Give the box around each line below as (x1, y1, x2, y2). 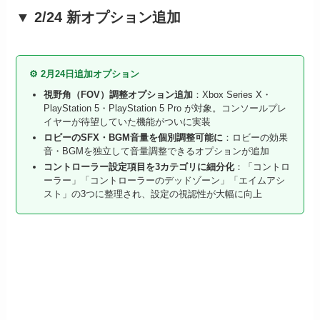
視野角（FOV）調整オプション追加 (44, 89, 194, 100)
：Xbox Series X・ (193, 89, 272, 100)
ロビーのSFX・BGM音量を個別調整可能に (44, 132, 224, 144)
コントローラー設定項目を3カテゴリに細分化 (44, 161, 235, 173)
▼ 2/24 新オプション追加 (16, 9, 181, 25)
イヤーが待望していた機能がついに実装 (44, 116, 211, 127)
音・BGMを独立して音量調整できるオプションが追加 (44, 146, 270, 157)
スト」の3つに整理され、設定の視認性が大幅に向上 (44, 189, 263, 200)
